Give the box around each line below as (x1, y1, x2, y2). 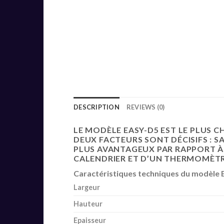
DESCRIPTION (73, 103, 119, 111)
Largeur (73, 183, 100, 192)
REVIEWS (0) (126, 103, 165, 111)
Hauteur (73, 199, 102, 208)
